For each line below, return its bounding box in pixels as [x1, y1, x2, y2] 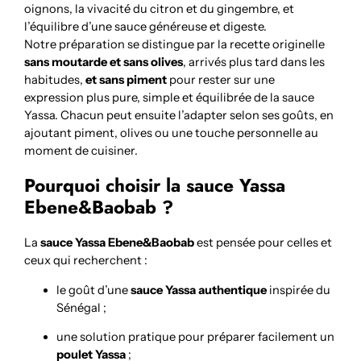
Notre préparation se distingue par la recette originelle [24, 37, 326, 52]
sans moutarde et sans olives [24, 55, 184, 70]
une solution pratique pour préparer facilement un [56, 330, 335, 345]
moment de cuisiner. [24, 143, 139, 159]
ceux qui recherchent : [24, 253, 148, 268]
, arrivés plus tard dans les [183, 55, 326, 70]
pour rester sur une [167, 73, 276, 88]
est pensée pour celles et [194, 235, 333, 251]
